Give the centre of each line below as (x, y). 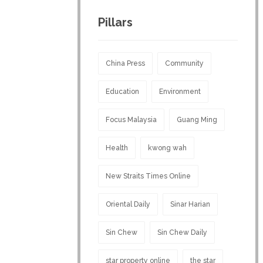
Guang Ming (197, 119)
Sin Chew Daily (182, 232)
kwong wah (167, 148)
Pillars (115, 22)
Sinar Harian (190, 204)
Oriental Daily (128, 204)
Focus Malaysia (131, 119)
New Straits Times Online (148, 176)
